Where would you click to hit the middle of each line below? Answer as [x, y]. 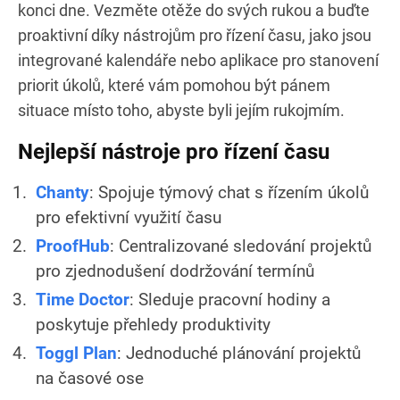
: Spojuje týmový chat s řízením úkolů [229, 192]
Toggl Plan [76, 353]
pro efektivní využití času [129, 217]
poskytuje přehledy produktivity [153, 324]
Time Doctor [83, 299]
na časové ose [90, 378]
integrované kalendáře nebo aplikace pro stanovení [198, 60]
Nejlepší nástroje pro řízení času [174, 151]
